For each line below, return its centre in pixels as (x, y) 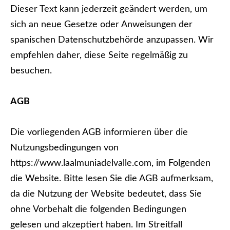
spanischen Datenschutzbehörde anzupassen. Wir (112, 40)
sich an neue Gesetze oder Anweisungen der (101, 25)
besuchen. (31, 71)
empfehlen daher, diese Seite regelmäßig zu (99, 55)
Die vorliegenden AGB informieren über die (99, 132)
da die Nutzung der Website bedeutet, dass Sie (106, 194)
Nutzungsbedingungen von (64, 148)
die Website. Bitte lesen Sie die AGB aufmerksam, (112, 179)
